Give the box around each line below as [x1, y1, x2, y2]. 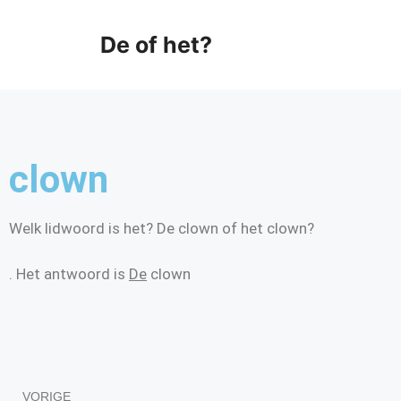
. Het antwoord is [9, 264, 129, 283]
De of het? [100, 31, 212, 58]
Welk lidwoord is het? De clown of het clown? [9, 219, 314, 237]
